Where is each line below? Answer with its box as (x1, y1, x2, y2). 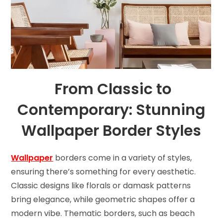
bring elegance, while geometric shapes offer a (11, 194, 195, 206)
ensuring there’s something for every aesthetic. (11, 166, 196, 178)
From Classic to (55, 79, 171, 100)
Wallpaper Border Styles (21, 120, 201, 142)
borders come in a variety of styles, (55, 152, 192, 164)
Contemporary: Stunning (17, 100, 205, 121)
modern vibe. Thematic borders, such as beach (11, 208, 195, 220)
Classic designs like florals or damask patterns (11, 180, 191, 192)
